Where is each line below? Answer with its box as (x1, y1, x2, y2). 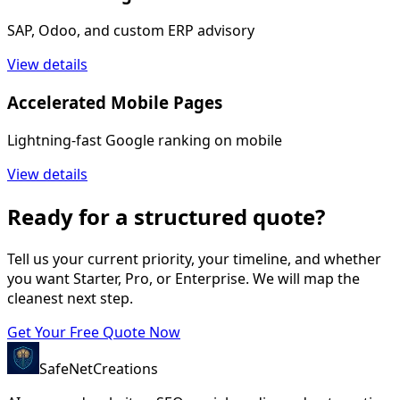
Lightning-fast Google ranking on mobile (7, 129, 282, 150)
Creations (93, 358, 158, 379)
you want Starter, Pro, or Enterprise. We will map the (7, 268, 360, 288)
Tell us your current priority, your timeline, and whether (7, 248, 381, 269)
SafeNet (39, 358, 93, 379)
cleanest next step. (7, 287, 133, 308)
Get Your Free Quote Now (7, 321, 180, 342)
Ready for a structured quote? (7, 201, 325, 231)
